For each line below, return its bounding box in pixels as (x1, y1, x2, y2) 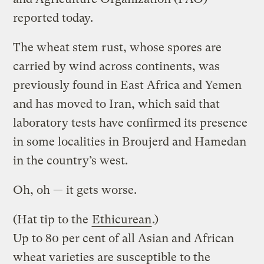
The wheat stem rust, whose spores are (13, 40, 222, 54)
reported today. (13, 11, 94, 25)
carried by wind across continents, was (13, 59, 220, 73)
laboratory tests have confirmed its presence (13, 115, 248, 130)
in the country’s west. (13, 153, 128, 167)
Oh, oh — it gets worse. (13, 183, 137, 197)
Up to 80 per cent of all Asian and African (13, 231, 235, 245)
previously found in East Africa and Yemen (13, 78, 242, 92)
